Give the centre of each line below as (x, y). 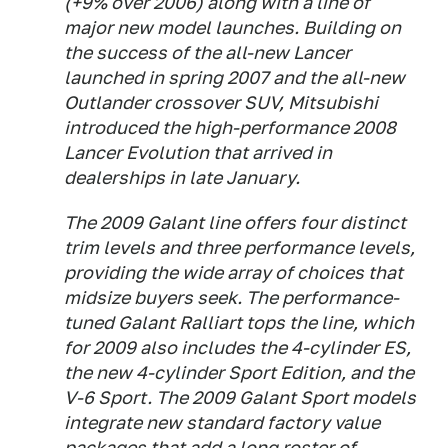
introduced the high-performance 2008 (230, 127)
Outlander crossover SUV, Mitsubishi (221, 102)
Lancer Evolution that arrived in (198, 152)
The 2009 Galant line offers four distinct (235, 222)
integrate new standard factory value (222, 422)
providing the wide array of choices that (233, 272)
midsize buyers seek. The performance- (231, 297)
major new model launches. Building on (232, 27)
